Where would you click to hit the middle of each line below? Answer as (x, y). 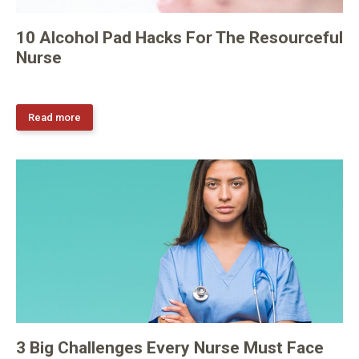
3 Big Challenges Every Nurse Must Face (170, 347)
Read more (54, 117)
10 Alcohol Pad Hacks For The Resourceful (179, 37)
